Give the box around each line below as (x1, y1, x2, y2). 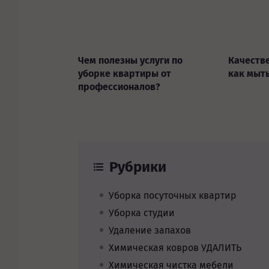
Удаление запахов (109, 225, 191, 236)
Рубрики (109, 159, 166, 175)
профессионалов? (78, 81, 160, 92)
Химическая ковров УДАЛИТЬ (109, 242, 241, 253)
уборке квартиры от (78, 68, 171, 79)
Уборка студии (109, 207, 175, 219)
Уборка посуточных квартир (109, 190, 237, 201)
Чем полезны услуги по (78, 55, 183, 66)
